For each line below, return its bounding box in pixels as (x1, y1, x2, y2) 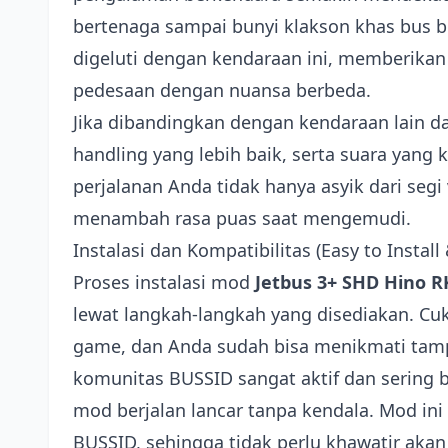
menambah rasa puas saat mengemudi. (73, 206, 411, 230)
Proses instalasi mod (73, 270, 255, 294)
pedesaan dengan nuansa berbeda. (73, 78, 371, 102)
